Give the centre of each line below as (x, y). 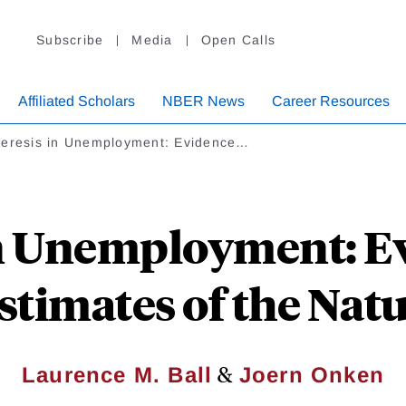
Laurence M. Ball (117, 375)
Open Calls (238, 40)
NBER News (203, 101)
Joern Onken (311, 375)
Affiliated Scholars (77, 101)
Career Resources (331, 101)
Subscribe (70, 40)
